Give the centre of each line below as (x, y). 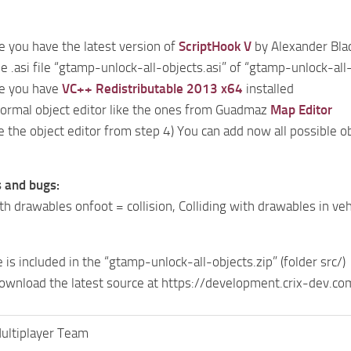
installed (268, 88)
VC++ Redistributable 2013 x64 (152, 88)
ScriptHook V (215, 46)
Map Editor (301, 109)
